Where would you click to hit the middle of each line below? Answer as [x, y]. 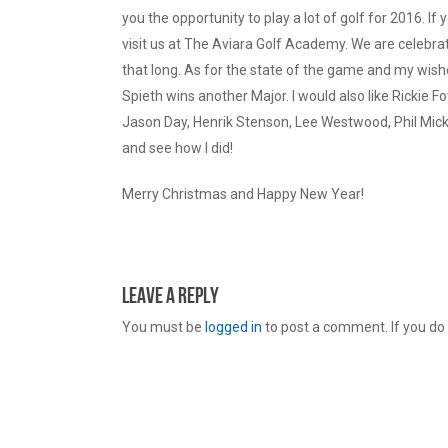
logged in [233, 327]
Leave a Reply [170, 297]
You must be [163, 327]
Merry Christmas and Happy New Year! [243, 194]
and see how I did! [177, 148]
